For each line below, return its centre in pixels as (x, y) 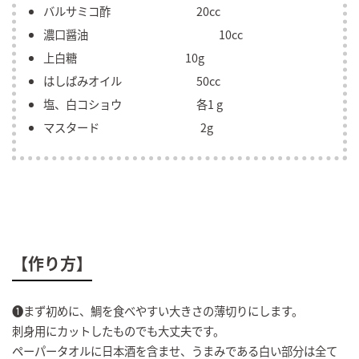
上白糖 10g (124, 57)
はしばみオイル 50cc (132, 80)
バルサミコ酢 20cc (132, 10)
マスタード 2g (128, 127)
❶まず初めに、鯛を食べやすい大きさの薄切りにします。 (157, 310)
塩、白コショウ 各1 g (133, 103)
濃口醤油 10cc (143, 34)
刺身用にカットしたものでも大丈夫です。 (118, 330)
